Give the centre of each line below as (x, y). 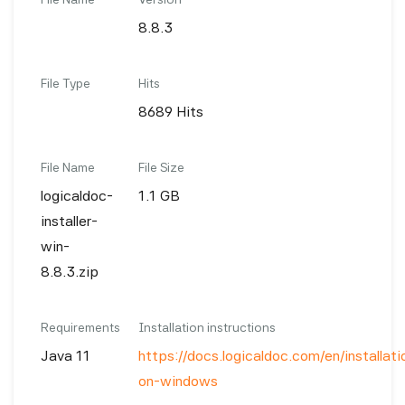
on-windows (178, 381)
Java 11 (66, 356)
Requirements (80, 327)
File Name (68, 167)
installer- (69, 221)
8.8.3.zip (70, 272)
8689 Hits (171, 112)
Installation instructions (207, 327)
